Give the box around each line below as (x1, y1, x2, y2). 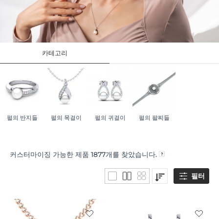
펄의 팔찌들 (138, 114, 170, 122)
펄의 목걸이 (50, 114, 82, 122)
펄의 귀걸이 (94, 114, 126, 122)
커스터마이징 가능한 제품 (10, 150, 91, 159)
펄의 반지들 (6, 114, 38, 122)
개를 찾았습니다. (106, 150, 159, 159)
